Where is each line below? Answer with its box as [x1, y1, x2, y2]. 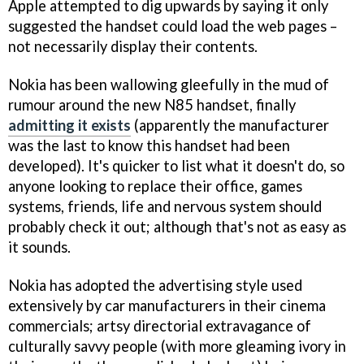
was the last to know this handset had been [8, 136, 290, 154]
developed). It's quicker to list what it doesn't [8, 157, 304, 175]
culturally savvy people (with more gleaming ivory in [8, 336, 346, 355]
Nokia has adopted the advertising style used [8, 275, 302, 294]
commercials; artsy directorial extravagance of [8, 316, 311, 335]
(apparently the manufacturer [131, 116, 329, 134]
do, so [304, 157, 344, 175]
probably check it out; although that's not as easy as [8, 218, 346, 236]
